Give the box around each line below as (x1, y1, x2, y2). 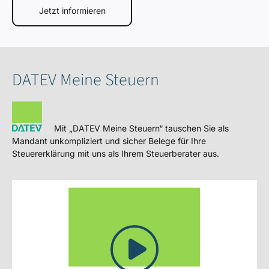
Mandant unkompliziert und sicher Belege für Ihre (12, 136, 206, 146)
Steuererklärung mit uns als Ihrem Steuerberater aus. (12, 148, 219, 159)
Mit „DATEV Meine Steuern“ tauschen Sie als (42, 123, 229, 133)
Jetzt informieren (38, 5, 106, 16)
